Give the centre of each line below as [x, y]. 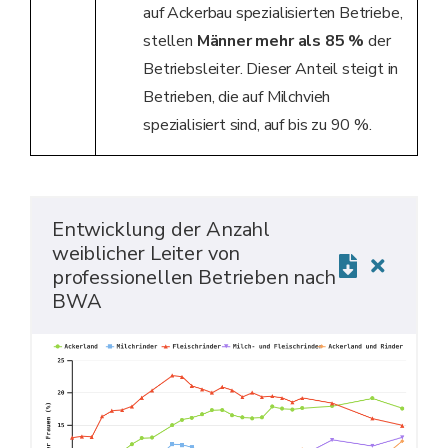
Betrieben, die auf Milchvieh [237, 97]
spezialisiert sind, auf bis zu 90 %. [257, 125]
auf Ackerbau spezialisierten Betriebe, [273, 13]
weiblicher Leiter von [146, 254]
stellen [170, 41]
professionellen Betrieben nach [194, 278]
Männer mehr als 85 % [280, 41]
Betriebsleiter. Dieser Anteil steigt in [271, 69]
